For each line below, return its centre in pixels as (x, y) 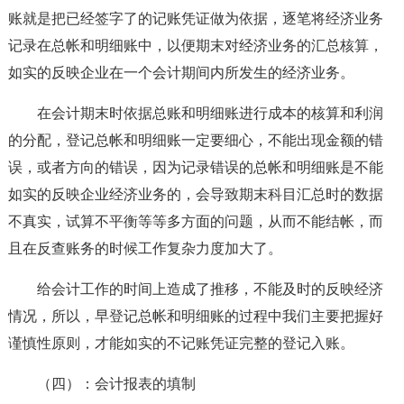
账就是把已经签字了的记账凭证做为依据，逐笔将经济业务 (195, 18)
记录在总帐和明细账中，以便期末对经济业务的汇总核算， (195, 46)
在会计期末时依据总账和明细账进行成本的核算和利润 (210, 113)
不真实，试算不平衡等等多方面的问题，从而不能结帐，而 (195, 221)
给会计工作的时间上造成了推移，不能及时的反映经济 (210, 289)
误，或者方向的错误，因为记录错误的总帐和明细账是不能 (195, 167)
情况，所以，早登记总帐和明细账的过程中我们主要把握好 (195, 316)
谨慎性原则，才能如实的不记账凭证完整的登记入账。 (181, 343)
